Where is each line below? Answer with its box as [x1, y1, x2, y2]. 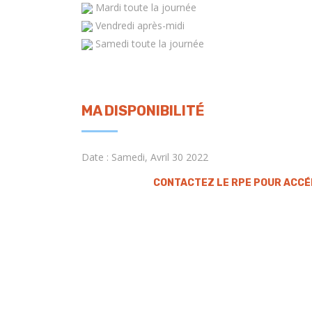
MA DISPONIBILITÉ [81, 102, 205, 119]
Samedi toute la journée [93, 37, 204, 50]
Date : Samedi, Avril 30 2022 [81, 150, 208, 164]
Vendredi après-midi [93, 19, 185, 32]
